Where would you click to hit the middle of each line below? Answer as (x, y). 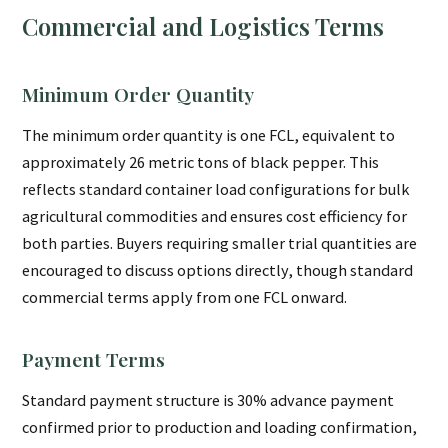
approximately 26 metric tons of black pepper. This (201, 162)
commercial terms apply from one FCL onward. (185, 297)
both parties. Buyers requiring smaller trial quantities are (220, 243)
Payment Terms (94, 359)
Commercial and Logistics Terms (203, 26)
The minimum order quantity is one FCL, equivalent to (209, 135)
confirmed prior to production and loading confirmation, (220, 427)
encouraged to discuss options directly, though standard (218, 270)
